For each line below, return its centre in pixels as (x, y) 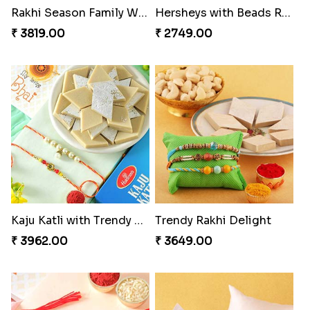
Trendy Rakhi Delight (213, 220)
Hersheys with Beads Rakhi (286, 12)
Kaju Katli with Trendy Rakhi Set (138, 220)
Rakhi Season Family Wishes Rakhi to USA (143, 12)
